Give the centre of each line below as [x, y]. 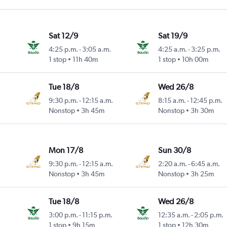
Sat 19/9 [173, 36]
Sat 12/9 [64, 36]
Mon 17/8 [66, 150]
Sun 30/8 [174, 150]
